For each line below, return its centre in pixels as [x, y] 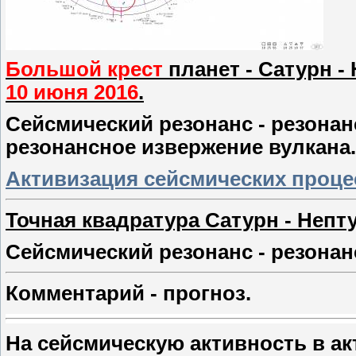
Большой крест [84, 70]
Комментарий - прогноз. [128, 294]
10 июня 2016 [72, 93]
